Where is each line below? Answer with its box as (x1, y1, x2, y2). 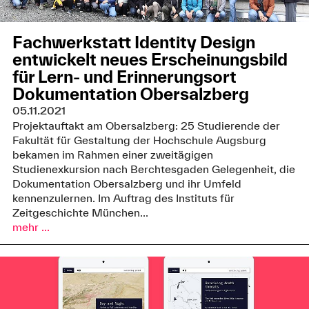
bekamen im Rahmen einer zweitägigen (12, 148, 213, 161)
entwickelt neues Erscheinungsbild (12, 50, 288, 70)
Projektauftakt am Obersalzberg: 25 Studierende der (12, 119, 280, 132)
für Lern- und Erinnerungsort (12, 67, 237, 87)
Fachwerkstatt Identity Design (12, 32, 255, 52)
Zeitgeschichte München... (12, 206, 148, 219)
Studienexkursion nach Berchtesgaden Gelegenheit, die (12, 163, 295, 175)
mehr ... (12, 221, 50, 233)
